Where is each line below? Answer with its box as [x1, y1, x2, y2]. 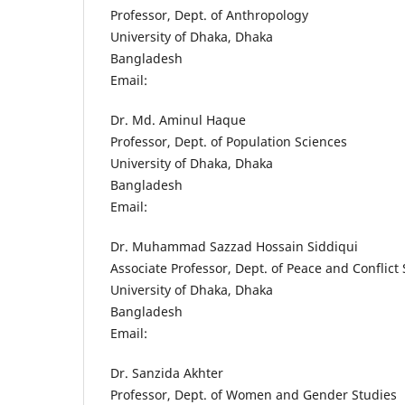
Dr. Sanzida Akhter [110, 364, 223, 382]
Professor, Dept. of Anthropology [110, 6, 308, 24]
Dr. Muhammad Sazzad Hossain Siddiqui [110, 238, 358, 256]
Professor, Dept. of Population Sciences [110, 133, 347, 151]
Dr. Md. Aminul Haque [110, 111, 246, 129]
